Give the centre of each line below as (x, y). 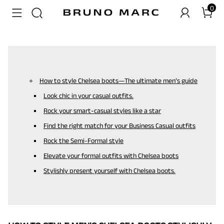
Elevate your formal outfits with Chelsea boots (111, 155)
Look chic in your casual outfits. (88, 95)
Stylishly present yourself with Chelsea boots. (109, 170)
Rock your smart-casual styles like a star (102, 110)
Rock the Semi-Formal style (83, 140)
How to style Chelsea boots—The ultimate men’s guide (118, 80)
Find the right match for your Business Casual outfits (119, 125)
